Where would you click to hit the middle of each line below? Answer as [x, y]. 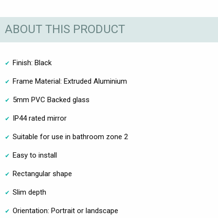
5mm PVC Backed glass [51, 100]
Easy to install [35, 155]
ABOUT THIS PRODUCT [65, 29]
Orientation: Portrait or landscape [65, 210]
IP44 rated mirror [40, 118]
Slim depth [29, 192]
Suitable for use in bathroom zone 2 [70, 136]
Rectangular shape [42, 173]
